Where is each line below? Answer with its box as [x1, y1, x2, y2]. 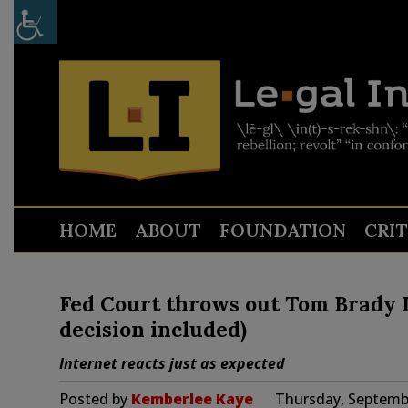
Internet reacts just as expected [58, 353, 285, 373]
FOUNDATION [219, 219, 346, 241]
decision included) [58, 316, 247, 342]
